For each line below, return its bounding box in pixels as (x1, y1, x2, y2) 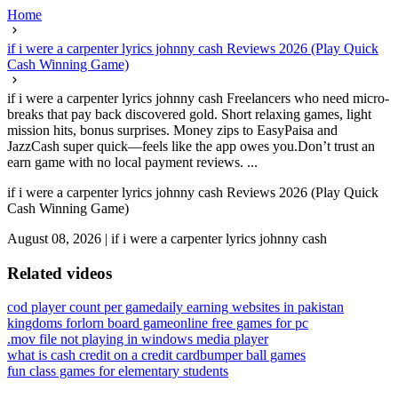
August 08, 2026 (7, 231, 101, 246)
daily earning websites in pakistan (155, 299, 344, 315)
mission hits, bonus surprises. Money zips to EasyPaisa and (7, 123, 338, 138)
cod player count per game (7, 299, 155, 315)
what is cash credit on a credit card (7, 347, 200, 363)
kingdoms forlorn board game (7, 315, 173, 331)
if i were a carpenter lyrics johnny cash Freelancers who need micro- (7, 91, 389, 106)
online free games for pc (173, 315, 308, 331)
